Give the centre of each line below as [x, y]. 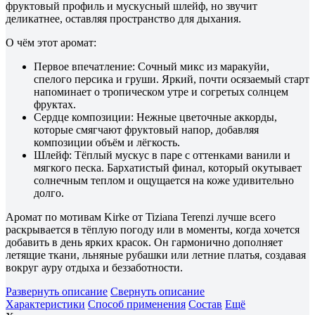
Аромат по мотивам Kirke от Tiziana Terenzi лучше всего [141, 217]
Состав [205, 304]
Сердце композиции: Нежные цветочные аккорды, [155, 117]
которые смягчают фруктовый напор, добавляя [146, 129]
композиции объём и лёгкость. [107, 142]
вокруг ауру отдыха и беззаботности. [94, 267]
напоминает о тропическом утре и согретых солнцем [161, 91]
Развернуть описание [57, 291]
